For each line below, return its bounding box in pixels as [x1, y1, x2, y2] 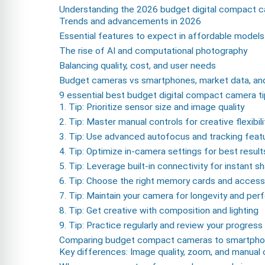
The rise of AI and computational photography [59, 46, 247, 57]
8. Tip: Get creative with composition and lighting [59, 205, 258, 216]
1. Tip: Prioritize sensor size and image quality [59, 102, 244, 113]
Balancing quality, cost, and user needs [59, 60, 216, 72]
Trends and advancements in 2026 [59, 16, 201, 27]
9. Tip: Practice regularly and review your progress [59, 220, 263, 231]
